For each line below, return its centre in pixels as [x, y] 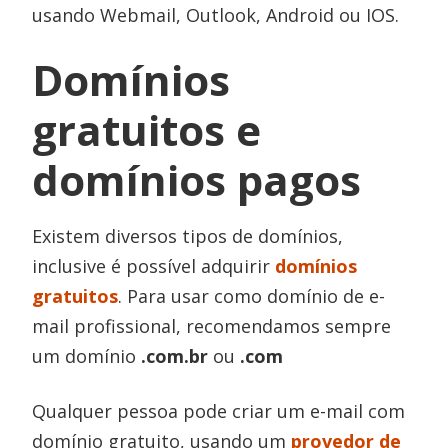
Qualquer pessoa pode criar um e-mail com [219, 411]
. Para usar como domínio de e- [252, 296]
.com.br [172, 356]
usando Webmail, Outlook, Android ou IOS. [216, 15]
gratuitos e [147, 130]
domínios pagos [197, 180]
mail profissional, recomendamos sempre [212, 326]
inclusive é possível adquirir [154, 266]
